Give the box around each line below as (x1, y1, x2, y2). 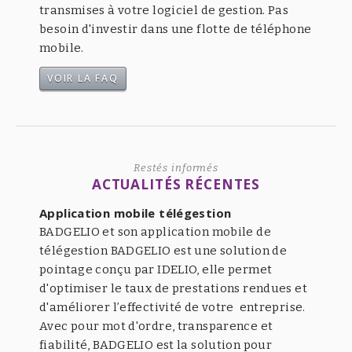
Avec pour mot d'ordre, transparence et (39, 318, 273, 333)
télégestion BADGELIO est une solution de (39, 243, 287, 258)
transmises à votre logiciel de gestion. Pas (39, 3, 289, 18)
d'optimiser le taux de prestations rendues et (39, 280, 307, 295)
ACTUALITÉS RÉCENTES (91, 175, 261, 194)
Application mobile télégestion (39, 204, 232, 221)
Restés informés (134, 162, 218, 174)
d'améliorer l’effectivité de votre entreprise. (39, 299, 306, 314)
